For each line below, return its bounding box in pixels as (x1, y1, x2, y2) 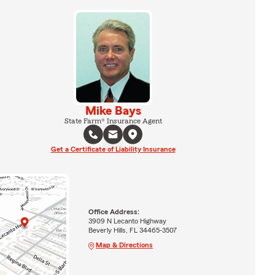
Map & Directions (95, 241, 153, 249)
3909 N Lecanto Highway (88, 217, 166, 225)
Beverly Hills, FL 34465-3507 (88, 226, 177, 234)
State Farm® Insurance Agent (64, 117, 162, 125)
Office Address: (88, 207, 139, 215)
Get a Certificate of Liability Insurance (50, 145, 176, 153)
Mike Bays (85, 104, 141, 117)
